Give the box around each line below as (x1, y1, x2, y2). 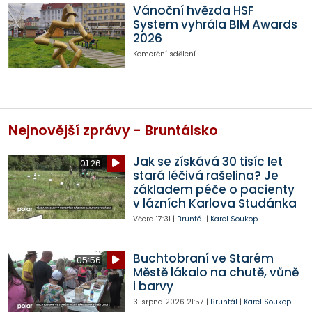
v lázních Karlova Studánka (132, 194, 297, 212)
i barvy (132, 277, 173, 295)
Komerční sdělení (132, 48, 196, 59)
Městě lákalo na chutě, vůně (132, 263, 299, 281)
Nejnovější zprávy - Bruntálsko (8, 120, 218, 140)
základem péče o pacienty (132, 180, 295, 198)
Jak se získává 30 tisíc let (132, 153, 283, 170)
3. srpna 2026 (132, 296, 185, 307)
